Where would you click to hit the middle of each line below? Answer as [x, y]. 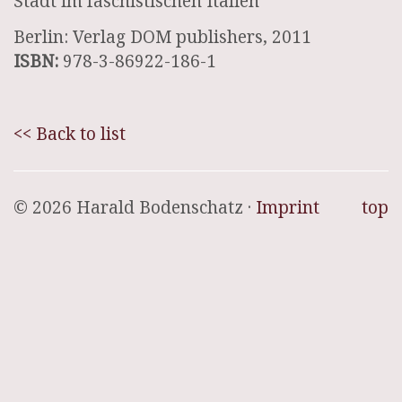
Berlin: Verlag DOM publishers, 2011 [162, 37]
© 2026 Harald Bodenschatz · [135, 207]
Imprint [288, 207]
